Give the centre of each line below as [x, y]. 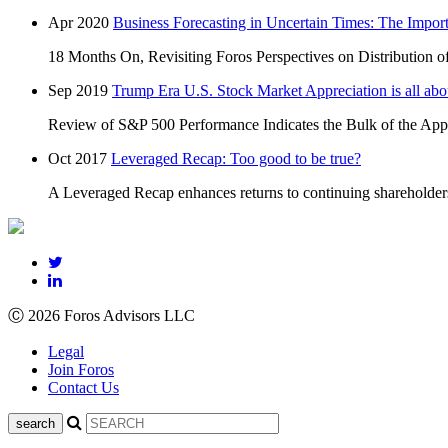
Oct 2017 [77, 158]
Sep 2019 [78, 90]
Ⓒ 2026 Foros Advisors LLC [101, 315]
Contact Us [83, 387]
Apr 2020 [78, 22]
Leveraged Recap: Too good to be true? [236, 158]
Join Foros [81, 369]
